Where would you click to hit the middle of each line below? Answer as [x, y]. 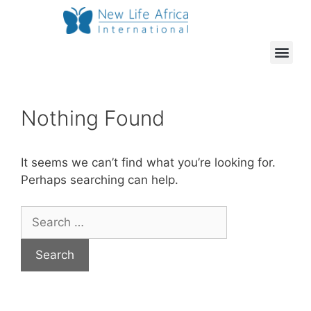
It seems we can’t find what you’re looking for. [148, 162]
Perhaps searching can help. [100, 179]
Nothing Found [93, 118]
